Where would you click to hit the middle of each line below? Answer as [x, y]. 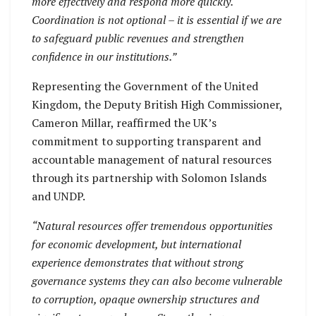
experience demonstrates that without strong [138, 262]
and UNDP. [59, 196]
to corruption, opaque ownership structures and [146, 299]
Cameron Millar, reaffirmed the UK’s [124, 122]
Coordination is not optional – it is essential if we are [157, 19]
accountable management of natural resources [152, 159]
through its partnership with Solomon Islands [149, 177]
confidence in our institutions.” [104, 56]
